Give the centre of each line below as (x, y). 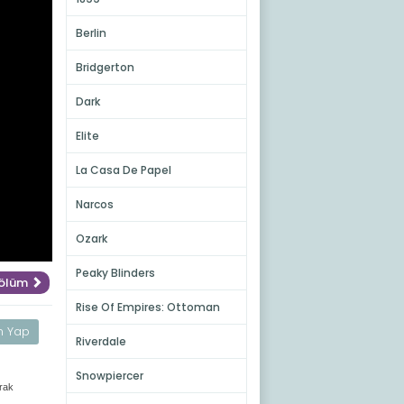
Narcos (94, 204)
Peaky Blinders (115, 273)
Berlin (91, 33)
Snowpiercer (109, 376)
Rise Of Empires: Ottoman (147, 307)
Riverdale (101, 341)
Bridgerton (105, 67)
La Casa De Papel (123, 170)
